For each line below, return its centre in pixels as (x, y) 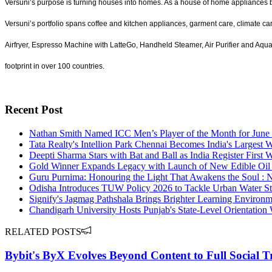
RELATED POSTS (43, 232)
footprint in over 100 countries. (55, 66)
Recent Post (34, 110)
